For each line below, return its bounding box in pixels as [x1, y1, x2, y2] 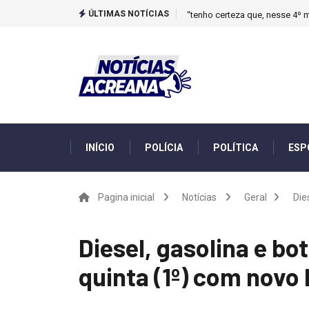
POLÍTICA [213, 142, 258, 153]
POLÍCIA [145, 142, 183, 153]
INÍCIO [86, 142, 114, 153]
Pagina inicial [98, 192, 154, 203]
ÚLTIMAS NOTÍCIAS [86, 9, 169, 19]
